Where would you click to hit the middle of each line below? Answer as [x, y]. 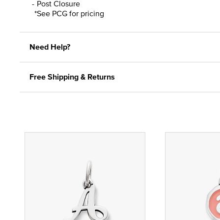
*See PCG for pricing [69, 13]
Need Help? [50, 47]
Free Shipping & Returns [72, 77]
